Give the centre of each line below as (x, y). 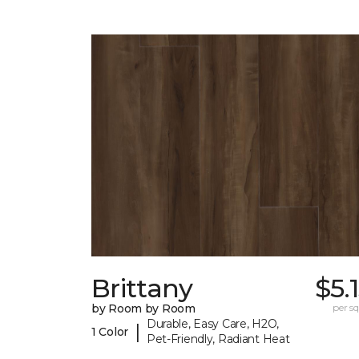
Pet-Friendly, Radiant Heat (218, 339)
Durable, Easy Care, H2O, (213, 324)
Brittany (142, 288)
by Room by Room (143, 309)
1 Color (110, 331)
